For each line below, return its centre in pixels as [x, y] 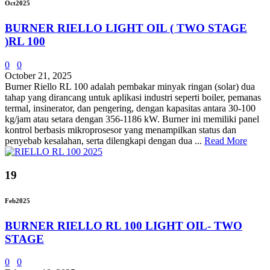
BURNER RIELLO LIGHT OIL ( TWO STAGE [126, 28]
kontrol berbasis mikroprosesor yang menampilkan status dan [121, 130]
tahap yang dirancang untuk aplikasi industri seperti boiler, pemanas [133, 97]
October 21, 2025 [38, 75]
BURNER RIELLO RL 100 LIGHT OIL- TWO [124, 225]
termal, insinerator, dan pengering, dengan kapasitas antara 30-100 [130, 108]
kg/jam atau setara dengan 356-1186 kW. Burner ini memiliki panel [132, 119]
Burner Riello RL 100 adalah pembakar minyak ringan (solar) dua [130, 86]
